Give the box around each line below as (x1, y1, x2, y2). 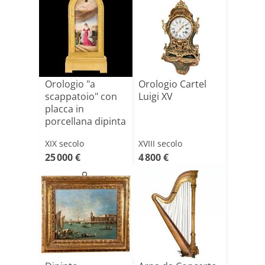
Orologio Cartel (138, 77, 206, 91)
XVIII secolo (138, 138, 182, 149)
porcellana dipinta (45, 115, 126, 128)
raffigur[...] (45, 127, 92, 140)
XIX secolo (45, 138, 84, 149)
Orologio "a (45, 77, 95, 91)
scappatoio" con (45, 90, 117, 103)
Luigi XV (138, 90, 173, 103)
